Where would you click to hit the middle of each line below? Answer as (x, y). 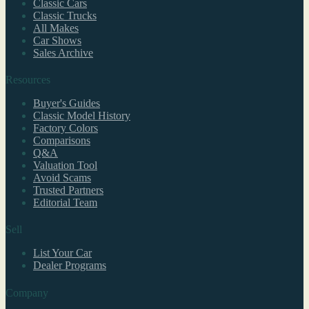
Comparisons (62, 140)
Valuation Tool (65, 165)
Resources (28, 79)
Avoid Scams (62, 177)
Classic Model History (82, 115)
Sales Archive (63, 52)
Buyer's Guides (67, 103)
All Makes (56, 28)
